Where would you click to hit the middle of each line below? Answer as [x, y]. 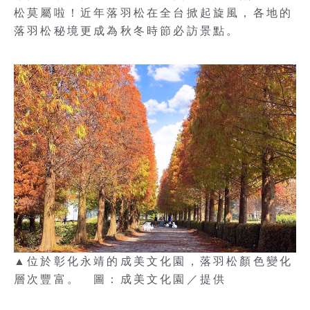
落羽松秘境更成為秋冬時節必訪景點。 [127, 31]
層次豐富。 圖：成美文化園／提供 [120, 279]
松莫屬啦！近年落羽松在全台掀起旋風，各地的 [154, 13]
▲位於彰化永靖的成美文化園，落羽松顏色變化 [154, 261]
